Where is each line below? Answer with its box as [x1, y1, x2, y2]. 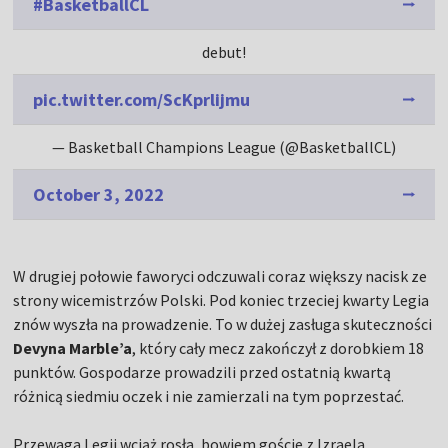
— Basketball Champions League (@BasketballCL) [52, 137, 396, 158]
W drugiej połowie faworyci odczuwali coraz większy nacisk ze [13, 266, 428, 287]
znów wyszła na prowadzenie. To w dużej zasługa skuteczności [13, 314, 433, 335]
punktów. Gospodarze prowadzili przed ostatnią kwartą [13, 362, 392, 383]
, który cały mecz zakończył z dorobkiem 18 [132, 338, 425, 359]
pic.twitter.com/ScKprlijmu [33, 88, 251, 112]
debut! [202, 42, 246, 63]
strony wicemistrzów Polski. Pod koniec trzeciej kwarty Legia [13, 290, 430, 311]
